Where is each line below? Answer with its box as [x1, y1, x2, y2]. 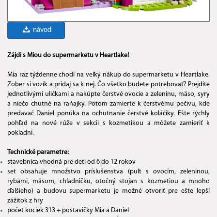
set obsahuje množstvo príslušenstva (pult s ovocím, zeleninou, [7, 168, 210, 176]
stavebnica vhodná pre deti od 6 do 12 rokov [7, 158, 136, 166]
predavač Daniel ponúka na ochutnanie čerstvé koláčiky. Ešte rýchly [7, 110, 210, 118]
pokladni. [7, 129, 34, 137]
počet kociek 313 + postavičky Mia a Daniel [7, 207, 129, 215]
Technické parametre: [7, 149, 69, 156]
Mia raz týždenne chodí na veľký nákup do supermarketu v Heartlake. [7, 71, 210, 79]
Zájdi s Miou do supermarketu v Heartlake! [7, 52, 129, 60]
